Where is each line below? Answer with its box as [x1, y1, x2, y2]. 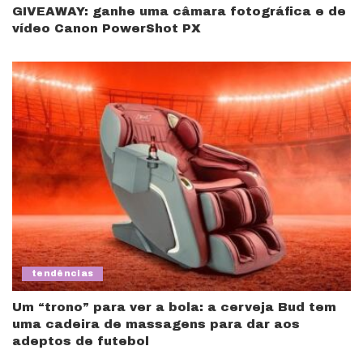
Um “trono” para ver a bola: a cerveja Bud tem [12, 300, 336, 314]
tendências [32, 268, 94, 278]
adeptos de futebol [12, 334, 149, 348]
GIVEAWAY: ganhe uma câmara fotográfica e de [12, 5, 346, 19]
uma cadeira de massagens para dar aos [12, 317, 300, 331]
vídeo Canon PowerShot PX [12, 22, 201, 36]
